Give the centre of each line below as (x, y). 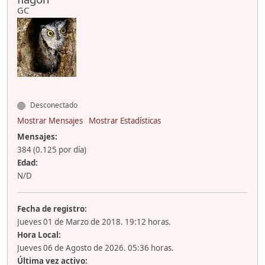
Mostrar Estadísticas (125, 121)
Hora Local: (39, 235)
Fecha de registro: (52, 209)
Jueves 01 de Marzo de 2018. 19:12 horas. (94, 222)
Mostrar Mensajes (50, 121)
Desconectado (53, 105)
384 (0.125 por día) (52, 150)
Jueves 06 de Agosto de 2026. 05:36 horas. (96, 248)
